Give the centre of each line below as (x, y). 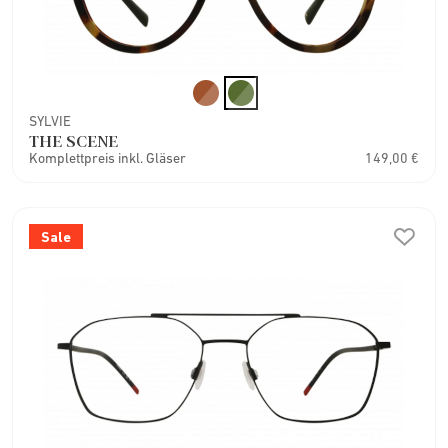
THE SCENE (73, 140)
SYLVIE (50, 120)
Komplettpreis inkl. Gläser (107, 157)
